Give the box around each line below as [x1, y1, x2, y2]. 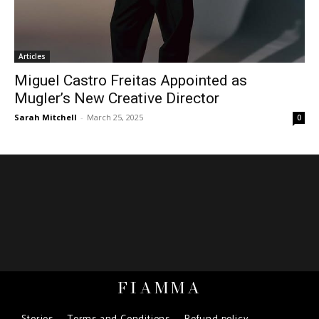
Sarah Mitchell [14, 112, 77, 123]
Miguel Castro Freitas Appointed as [14, 72, 247, 90]
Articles [19, 51, 46, 62]
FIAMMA [117, 276, 202, 300]
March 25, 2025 [87, 112, 143, 123]
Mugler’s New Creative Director [14, 90, 219, 108]
